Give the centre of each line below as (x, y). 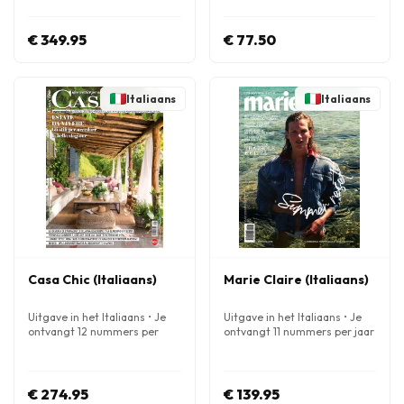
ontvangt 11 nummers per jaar (298, 331)
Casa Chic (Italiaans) (92, 280)
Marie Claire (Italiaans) (296, 280)
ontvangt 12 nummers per (93, 331)
